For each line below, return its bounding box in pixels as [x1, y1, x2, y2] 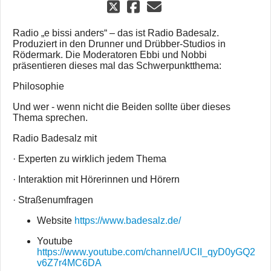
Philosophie [13, 81, 64, 92]
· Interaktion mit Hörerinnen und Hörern [13, 174, 180, 185]
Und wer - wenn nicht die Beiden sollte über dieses [13, 102, 230, 113]
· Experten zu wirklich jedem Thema [13, 154, 166, 165]
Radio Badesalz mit [13, 133, 97, 144]
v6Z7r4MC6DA [37, 258, 102, 269]
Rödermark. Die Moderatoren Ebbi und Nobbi [13, 50, 207, 60]
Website [37, 215, 74, 226]
